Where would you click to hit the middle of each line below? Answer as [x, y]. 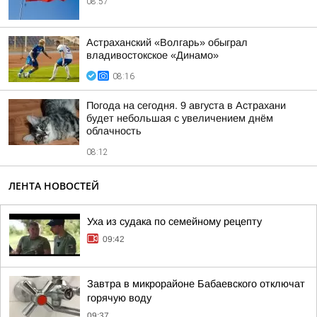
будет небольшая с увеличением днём [180, 118]
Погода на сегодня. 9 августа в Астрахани [186, 105]
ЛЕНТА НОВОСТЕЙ [54, 186]
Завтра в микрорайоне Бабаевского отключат [196, 284]
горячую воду [119, 298]
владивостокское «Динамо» [152, 55]
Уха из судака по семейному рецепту [174, 221]
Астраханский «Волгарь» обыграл [167, 42]
